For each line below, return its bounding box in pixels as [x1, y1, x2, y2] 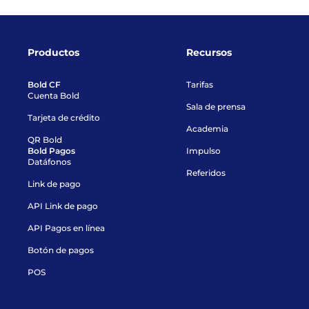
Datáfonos [28, 157, 71, 167]
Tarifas [186, 79, 213, 90]
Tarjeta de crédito [28, 112, 100, 123]
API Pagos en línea [28, 223, 105, 233]
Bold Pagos [28, 146, 75, 156]
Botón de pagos [28, 245, 94, 255]
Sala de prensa [186, 101, 246, 112]
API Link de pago [28, 201, 98, 211]
